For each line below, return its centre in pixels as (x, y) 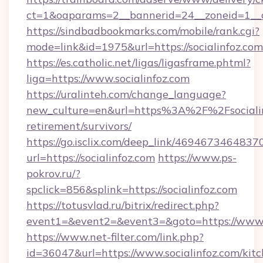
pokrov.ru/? (53, 173)
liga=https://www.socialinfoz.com (108, 78)
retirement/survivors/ (79, 126)
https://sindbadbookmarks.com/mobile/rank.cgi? (143, 31)
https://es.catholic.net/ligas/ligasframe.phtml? (139, 63)
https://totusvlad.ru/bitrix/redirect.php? (123, 205)
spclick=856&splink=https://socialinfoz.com (132, 189)
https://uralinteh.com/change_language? (126, 94)
